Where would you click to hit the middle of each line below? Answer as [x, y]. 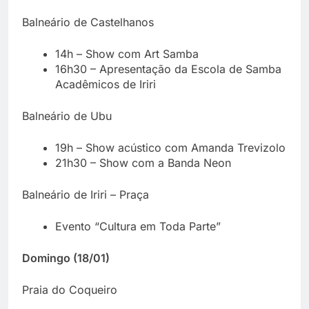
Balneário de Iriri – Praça [86, 194]
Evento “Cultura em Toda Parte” [138, 226]
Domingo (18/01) [66, 258]
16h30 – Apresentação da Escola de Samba [168, 69]
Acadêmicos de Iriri [106, 84]
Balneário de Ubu [67, 116]
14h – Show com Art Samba [127, 53]
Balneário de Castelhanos [88, 22]
